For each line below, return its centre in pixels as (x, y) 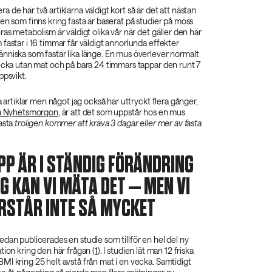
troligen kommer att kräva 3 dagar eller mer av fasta (108, 123)
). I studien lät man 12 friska (145, 250)
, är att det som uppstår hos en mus (121, 112)
